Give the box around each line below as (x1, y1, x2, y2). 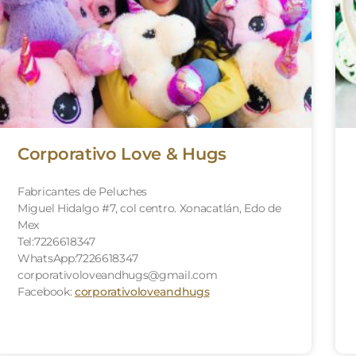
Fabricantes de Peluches (17, 184, 148, 199)
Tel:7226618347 (17, 234, 95, 249)
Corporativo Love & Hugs (17, 143, 227, 164)
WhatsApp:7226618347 (17, 250, 138, 265)
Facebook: (17, 284, 75, 299)
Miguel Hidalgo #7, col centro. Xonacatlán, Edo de (17, 200, 281, 215)
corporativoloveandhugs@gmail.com (17, 267, 218, 282)
